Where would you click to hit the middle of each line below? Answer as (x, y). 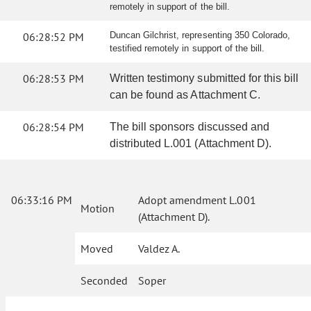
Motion (98, 208)
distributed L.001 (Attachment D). (191, 143)
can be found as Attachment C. (188, 95)
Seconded (104, 280)
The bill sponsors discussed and (190, 127)
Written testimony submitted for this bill (204, 78)
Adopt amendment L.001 (197, 200)
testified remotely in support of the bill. (187, 48)
